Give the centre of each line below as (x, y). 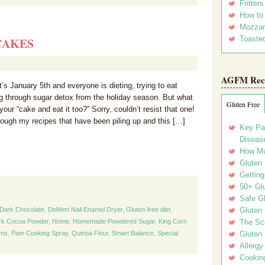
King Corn (173, 221)
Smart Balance (133, 233)
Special (168, 233)
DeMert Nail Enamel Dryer (85, 209)
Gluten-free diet (148, 209)
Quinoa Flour (90, 233)
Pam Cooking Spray (40, 233)
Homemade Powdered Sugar (114, 221)
